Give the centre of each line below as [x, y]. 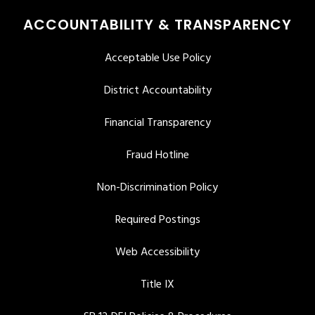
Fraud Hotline [157, 156]
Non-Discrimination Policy [157, 188]
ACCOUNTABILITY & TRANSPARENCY [157, 25]
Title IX [157, 285]
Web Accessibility [157, 253]
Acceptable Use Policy [157, 59]
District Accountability [157, 91]
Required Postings [157, 220]
